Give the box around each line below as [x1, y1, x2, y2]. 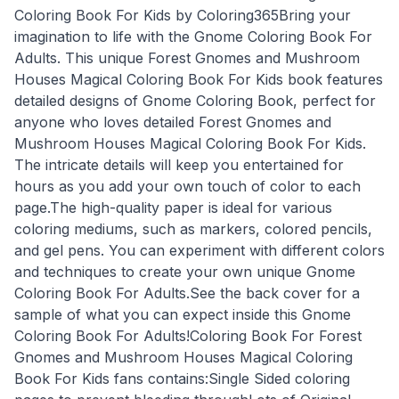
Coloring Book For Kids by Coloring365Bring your [14, 5, 351, 24]
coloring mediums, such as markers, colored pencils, [14, 219, 372, 238]
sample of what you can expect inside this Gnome [14, 305, 351, 323]
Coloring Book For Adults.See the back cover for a [14, 283, 360, 302]
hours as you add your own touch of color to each [14, 176, 361, 195]
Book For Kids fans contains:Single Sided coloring [14, 369, 350, 387]
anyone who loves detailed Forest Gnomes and [14, 112, 331, 131]
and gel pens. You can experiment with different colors [14, 240, 385, 259]
